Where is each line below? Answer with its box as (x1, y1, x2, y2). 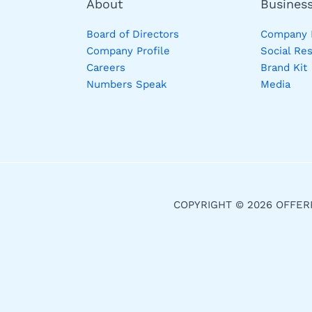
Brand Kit (260, 61, 307, 75)
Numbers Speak (86, 78, 167, 91)
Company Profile (86, 45, 170, 58)
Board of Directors (86, 28, 179, 41)
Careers (86, 61, 125, 75)
